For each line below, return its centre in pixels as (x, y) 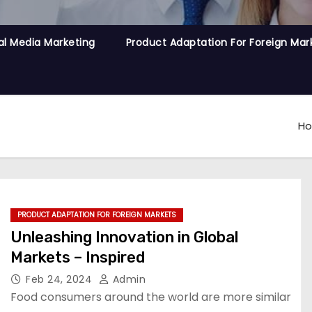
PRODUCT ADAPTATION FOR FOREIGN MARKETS (97, 215)
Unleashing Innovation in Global (124, 237)
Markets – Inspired (78, 257)
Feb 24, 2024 (61, 279)
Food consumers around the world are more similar (151, 297)
